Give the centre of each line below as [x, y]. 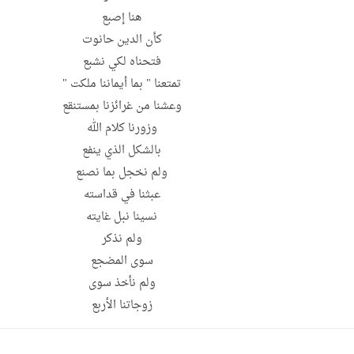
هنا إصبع [122, 18]
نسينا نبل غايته [122, 217]
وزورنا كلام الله [122, 129]
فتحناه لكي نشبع [122, 62]
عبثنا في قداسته [122, 195]
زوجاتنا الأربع [122, 306]
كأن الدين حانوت [122, 40]
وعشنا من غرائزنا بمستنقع [122, 107]
